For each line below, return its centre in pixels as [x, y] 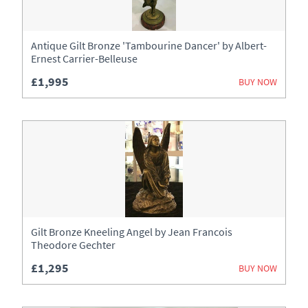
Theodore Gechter [73, 245]
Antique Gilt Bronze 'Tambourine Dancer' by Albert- [149, 45]
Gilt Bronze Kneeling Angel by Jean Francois [132, 232]
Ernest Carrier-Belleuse [84, 58]
